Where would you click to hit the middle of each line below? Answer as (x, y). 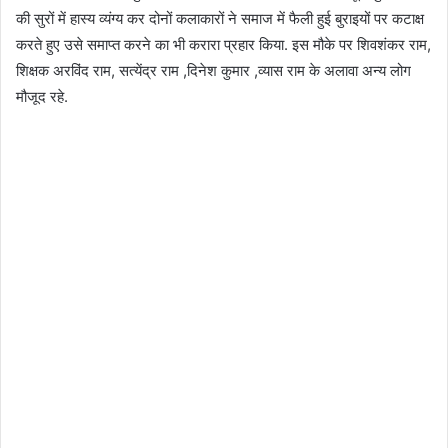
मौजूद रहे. (42, 97)
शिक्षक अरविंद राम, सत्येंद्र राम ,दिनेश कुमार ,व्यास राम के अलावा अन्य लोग (213, 71)
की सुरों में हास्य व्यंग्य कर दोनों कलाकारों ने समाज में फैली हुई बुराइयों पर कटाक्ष (220, 19)
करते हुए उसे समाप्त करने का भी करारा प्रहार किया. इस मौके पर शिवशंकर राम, (223, 45)
